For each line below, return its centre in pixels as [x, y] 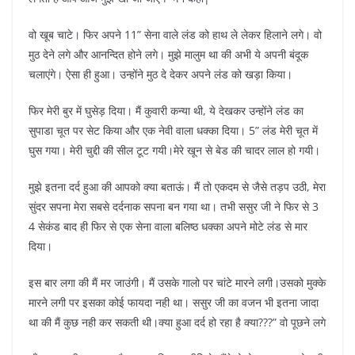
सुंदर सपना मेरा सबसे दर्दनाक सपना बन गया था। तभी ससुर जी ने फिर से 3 [174, 207]
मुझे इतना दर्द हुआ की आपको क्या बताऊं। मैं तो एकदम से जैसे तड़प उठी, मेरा [177, 187]
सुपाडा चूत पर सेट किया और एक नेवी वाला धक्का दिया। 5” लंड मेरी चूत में [173, 131]
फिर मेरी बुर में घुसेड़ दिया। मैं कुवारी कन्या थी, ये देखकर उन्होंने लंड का [166, 111]
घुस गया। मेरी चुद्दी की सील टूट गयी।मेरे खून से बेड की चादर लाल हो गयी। [174, 151]
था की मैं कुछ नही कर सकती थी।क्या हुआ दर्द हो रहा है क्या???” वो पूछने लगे [177, 323]
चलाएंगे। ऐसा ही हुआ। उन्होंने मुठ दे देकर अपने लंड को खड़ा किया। [160, 74]
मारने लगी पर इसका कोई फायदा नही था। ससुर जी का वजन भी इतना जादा [174, 303]
